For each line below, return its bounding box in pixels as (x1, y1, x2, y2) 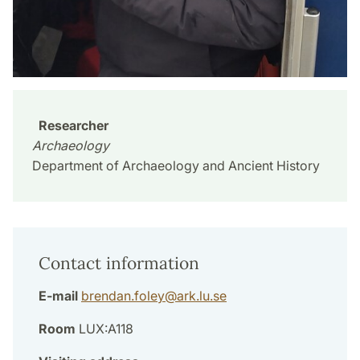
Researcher (39, 117, 108, 134)
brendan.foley (81, 288, 165, 305)
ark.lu (177, 288, 210, 305)
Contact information (39, 252, 199, 275)
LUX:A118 (76, 321, 133, 337)
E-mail (39, 288, 78, 305)
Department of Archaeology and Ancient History (32, 157, 320, 174)
